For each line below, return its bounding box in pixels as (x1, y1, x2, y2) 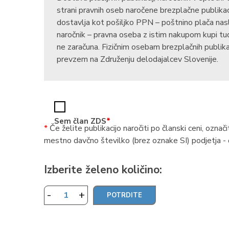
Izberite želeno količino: (44, 163, 162, 177)
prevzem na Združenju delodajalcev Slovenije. (57, 54, 218, 65)
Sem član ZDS (54, 116, 106, 126)
